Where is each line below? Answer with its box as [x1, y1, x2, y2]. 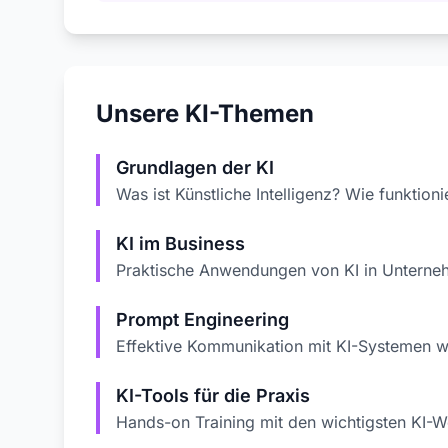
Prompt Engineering [116, 309, 289, 330]
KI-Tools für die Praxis [116, 385, 310, 406]
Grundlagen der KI [116, 157, 274, 178]
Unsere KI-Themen [96, 99, 314, 128]
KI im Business [116, 233, 245, 254]
